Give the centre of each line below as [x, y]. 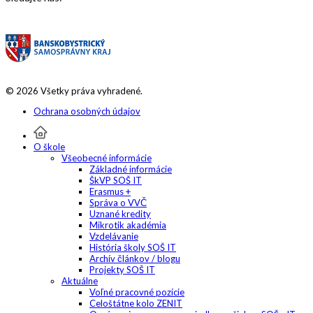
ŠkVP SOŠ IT [116, 181]
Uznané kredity [120, 214]
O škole [49, 147]
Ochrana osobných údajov [87, 111]
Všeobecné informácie [107, 158]
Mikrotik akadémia [128, 225]
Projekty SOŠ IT [122, 270]
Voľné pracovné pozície [137, 292]
